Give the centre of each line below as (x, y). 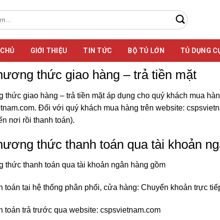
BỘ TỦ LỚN (146, 51)
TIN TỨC (98, 51)
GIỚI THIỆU (49, 51)
